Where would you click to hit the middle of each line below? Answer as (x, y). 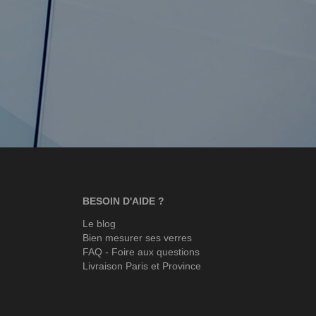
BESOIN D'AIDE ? (123, 201)
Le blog (99, 224)
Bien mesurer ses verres (137, 238)
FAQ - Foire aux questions (141, 252)
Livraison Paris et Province (142, 266)
